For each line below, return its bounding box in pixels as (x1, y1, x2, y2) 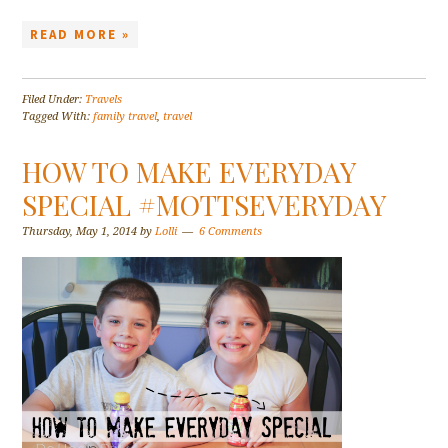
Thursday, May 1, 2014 (22, 225, 138, 239)
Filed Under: (22, 93, 86, 107)
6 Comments (199, 225, 263, 239)
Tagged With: (22, 110, 94, 124)
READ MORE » (30, 26, 131, 44)
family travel (93, 110, 158, 124)
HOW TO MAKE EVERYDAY (22, 153, 356, 191)
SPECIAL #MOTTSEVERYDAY (22, 186, 387, 224)
